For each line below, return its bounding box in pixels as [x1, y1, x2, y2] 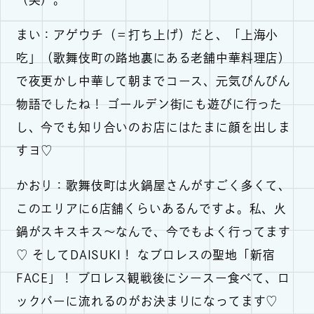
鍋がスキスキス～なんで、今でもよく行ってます [15, 225, 292, 238]
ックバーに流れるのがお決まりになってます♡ [15, 294, 279, 307]
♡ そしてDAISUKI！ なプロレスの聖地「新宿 [15, 248, 275, 261]
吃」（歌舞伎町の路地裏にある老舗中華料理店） [15, 52, 292, 64]
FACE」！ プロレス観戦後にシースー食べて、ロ [15, 271, 290, 284]
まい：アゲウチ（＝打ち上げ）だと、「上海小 [15, 29, 279, 41]
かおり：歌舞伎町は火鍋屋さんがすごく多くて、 [15, 179, 292, 191]
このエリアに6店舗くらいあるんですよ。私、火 [15, 202, 287, 214]
